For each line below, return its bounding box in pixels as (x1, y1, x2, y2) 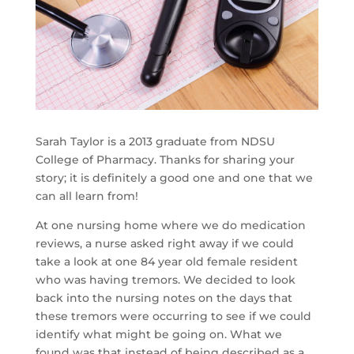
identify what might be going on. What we (35, 327, 282, 342)
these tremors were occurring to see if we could (35, 309, 311, 324)
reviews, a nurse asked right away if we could (35, 236, 294, 251)
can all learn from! (35, 189, 138, 204)
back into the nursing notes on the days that (35, 291, 292, 306)
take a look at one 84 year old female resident (35, 254, 298, 269)
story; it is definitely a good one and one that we (35, 171, 313, 186)
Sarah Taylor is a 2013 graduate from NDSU (35, 134, 275, 149)
